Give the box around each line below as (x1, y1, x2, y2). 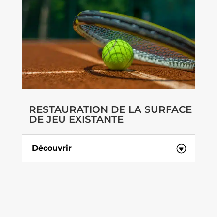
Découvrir (31, 143, 72, 153)
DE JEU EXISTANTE (29, 113, 124, 125)
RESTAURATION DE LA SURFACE (29, 103, 192, 115)
